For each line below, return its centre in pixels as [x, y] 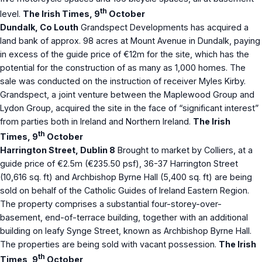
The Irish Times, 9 [61, 14]
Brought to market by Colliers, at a [184, 150]
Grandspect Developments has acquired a [163, 27]
